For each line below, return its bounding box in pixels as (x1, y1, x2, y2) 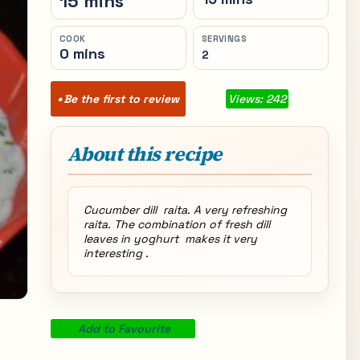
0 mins (59, 44, 105, 63)
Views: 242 (227, 92, 286, 106)
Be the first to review (63, 92, 179, 106)
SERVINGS (201, 33, 247, 44)
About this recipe (67, 141, 222, 167)
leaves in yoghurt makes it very (83, 231, 257, 246)
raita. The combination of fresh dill (83, 217, 270, 231)
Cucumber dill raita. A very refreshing (83, 202, 287, 217)
